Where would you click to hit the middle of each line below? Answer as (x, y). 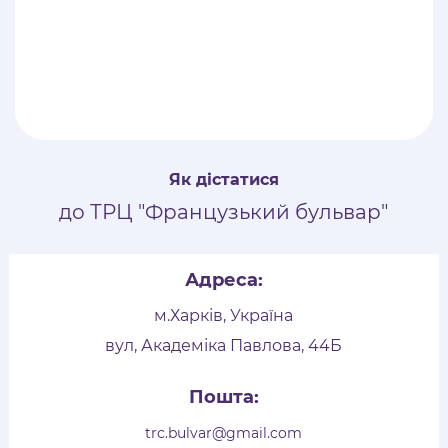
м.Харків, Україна (224, 316)
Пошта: (223, 397)
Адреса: (223, 280)
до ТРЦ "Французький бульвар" (224, 212)
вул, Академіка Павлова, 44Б (224, 346)
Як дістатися (223, 180)
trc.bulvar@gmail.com (224, 433)
